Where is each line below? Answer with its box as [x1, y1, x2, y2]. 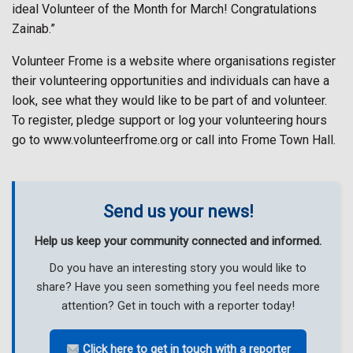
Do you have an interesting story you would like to [50, 261, 307, 276]
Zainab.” [12, 21, 55, 37]
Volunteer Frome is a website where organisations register [12, 54, 336, 69]
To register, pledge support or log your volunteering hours [12, 113, 327, 128]
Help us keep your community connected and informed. [35, 234, 321, 249]
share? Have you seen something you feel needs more [36, 280, 320, 295]
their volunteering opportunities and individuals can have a [12, 73, 329, 89]
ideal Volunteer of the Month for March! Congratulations [12, 2, 317, 17]
